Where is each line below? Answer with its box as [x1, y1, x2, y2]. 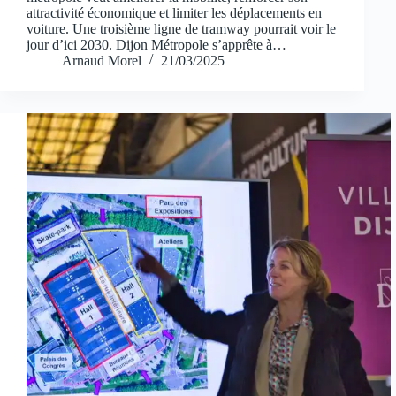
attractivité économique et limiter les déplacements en [27, 4, 322, 20]
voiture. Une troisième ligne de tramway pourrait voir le [27, 20, 336, 36]
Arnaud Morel [62, 52, 141, 68]
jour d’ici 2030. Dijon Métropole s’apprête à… [27, 36, 286, 52]
